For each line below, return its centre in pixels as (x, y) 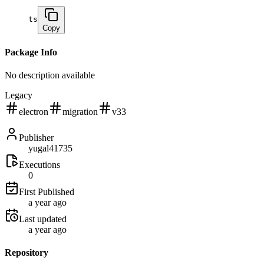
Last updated (43, 219)
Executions (39, 164)
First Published (47, 192)
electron (34, 111)
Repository (27, 253)
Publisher (36, 137)
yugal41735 (50, 148)
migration (80, 111)
